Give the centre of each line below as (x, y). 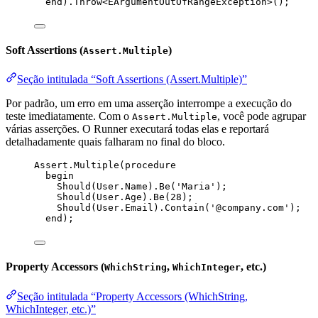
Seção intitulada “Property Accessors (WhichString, (132, 296)
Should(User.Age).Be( (114, 197)
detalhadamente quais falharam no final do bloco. (115, 142)
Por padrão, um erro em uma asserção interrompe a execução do (149, 104)
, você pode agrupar (262, 116)
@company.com (250, 208)
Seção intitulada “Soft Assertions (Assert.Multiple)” (132, 79)
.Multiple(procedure (122, 165)
